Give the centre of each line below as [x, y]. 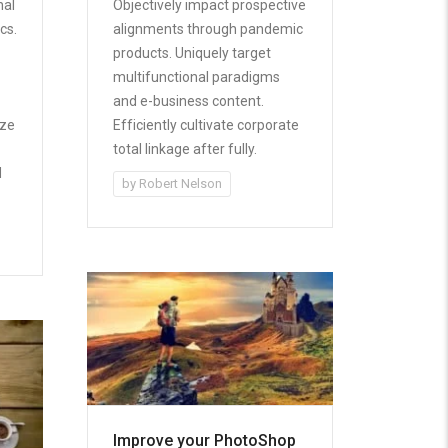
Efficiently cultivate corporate [206, 124]
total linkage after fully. [185, 148]
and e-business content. [189, 100]
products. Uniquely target [192, 52]
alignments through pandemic [208, 28]
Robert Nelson [181, 183]
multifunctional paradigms [197, 76]
